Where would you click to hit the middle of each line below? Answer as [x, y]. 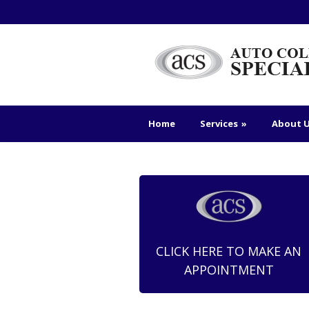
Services [219, 123]
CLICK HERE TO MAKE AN [229, 251]
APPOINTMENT [229, 270]
